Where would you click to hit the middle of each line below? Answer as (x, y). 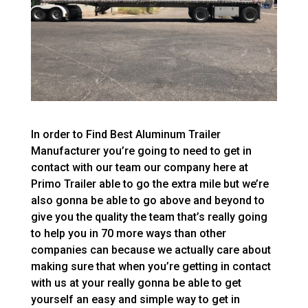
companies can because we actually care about (151, 250)
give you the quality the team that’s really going (149, 217)
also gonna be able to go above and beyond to (147, 200)
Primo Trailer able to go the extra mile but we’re (150, 184)
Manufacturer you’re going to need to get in (141, 151)
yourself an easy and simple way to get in (135, 299)
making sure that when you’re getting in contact (151, 266)
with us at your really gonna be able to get (136, 283)
